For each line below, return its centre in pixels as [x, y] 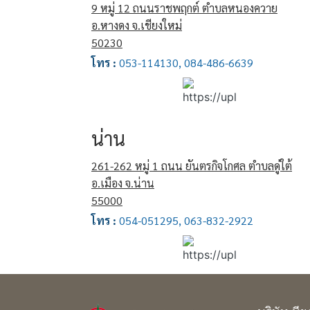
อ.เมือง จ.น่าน [123, 183]
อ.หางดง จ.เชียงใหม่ [137, 25]
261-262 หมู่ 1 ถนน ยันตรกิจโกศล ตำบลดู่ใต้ [192, 166]
